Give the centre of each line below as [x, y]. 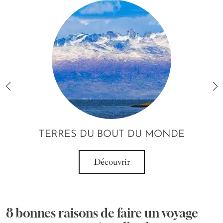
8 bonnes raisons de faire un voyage [102, 213]
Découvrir [111, 162]
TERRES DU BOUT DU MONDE [111, 134]
